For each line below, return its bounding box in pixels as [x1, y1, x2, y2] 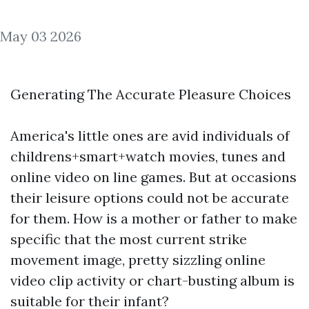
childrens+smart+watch [10, 148, 166, 165]
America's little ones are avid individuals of [10, 127, 290, 144]
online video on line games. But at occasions [10, 168, 297, 186]
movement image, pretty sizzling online [10, 251, 266, 268]
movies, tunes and [166, 148, 286, 165]
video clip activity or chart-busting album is [10, 272, 295, 289]
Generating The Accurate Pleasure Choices [10, 86, 291, 103]
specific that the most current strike [10, 230, 247, 248]
